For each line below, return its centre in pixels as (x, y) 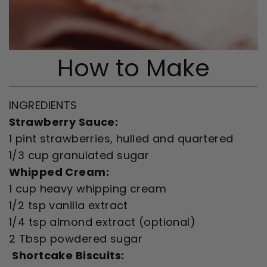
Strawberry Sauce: (64, 122)
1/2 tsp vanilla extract (69, 206)
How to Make (133, 68)
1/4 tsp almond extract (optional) (103, 222)
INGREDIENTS (43, 105)
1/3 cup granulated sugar (79, 156)
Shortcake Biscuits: (68, 256)
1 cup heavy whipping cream (88, 189)
